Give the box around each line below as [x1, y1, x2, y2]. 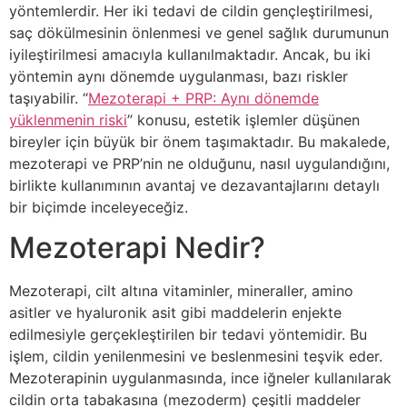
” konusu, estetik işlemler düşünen [127, 111, 360, 129]
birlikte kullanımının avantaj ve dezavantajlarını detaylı [9, 176, 380, 194]
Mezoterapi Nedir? [9, 230, 265, 266]
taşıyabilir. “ [9, 89, 88, 107]
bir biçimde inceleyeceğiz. [9, 198, 188, 216]
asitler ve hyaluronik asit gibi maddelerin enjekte [9, 303, 342, 323]
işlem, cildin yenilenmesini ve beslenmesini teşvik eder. [9, 347, 382, 366]
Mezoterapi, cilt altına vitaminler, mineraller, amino [9, 282, 353, 301]
